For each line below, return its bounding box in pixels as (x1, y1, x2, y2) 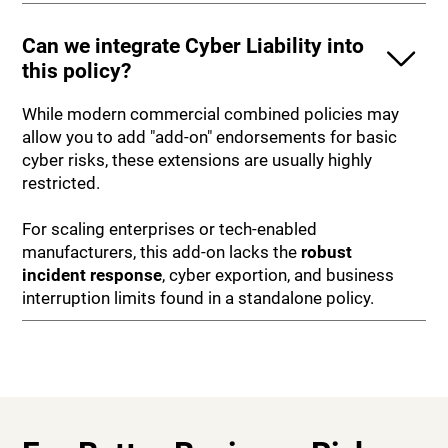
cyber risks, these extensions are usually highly (22, 149, 373, 170)
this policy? (22, 57, 132, 83)
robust (301, 241, 353, 262)
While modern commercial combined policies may (22, 103, 400, 124)
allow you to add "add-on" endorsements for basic (22, 126, 398, 147)
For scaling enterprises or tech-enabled (22, 218, 318, 239)
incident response (22, 264, 163, 285)
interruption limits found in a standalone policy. (22, 287, 375, 308)
